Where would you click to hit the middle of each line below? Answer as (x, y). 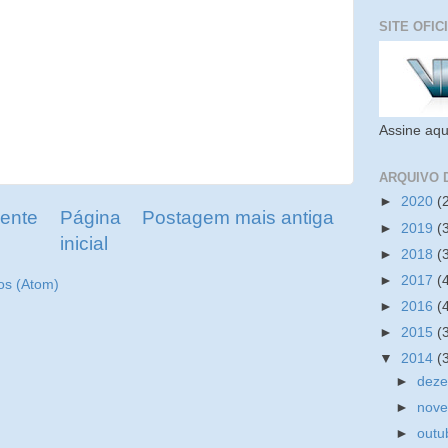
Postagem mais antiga (238, 217)
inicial (84, 243)
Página (90, 217)
